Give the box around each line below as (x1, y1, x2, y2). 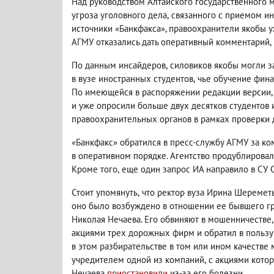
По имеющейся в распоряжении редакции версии (72, 86, 271, 98)
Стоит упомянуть (72, 186, 138, 198)
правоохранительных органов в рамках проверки (72, 113, 272, 125)
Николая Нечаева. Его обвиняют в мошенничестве (72, 213, 272, 225)
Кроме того (72, 163, 117, 175)
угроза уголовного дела (72, 9, 167, 21)
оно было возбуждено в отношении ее (72, 199, 229, 212)
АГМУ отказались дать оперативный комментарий (72, 35, 270, 48)
